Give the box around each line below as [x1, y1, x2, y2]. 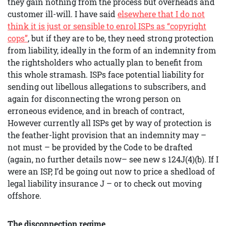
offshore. [8, 190, 41, 201]
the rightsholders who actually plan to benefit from [8, 57, 202, 68]
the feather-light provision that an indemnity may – [8, 130, 206, 140]
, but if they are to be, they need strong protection [28, 33, 214, 43]
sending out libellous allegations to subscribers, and [8, 81, 206, 92]
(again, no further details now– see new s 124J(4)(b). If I [8, 154, 218, 164]
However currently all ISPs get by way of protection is [8, 118, 211, 128]
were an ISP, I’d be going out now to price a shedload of [8, 166, 215, 177]
